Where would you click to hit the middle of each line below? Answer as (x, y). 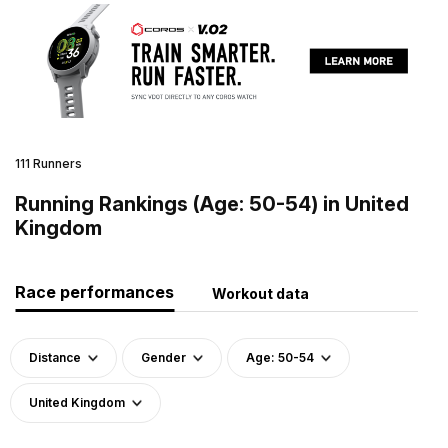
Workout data (260, 293)
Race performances (94, 291)
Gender (163, 357)
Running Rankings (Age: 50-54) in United (212, 203)
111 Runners (48, 163)
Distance (55, 357)
